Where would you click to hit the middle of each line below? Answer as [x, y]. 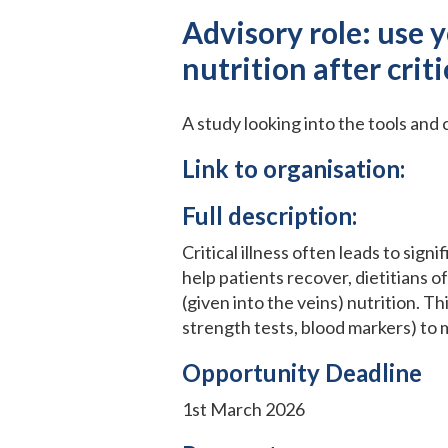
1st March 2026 [243, 408]
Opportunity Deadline [302, 372]
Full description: [269, 215]
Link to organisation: [293, 168]
